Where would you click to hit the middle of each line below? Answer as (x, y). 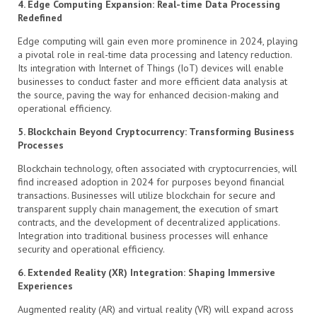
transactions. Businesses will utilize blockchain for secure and (146, 195)
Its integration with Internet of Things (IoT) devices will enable (151, 68)
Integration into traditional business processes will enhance (143, 235)
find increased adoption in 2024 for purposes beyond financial (151, 181)
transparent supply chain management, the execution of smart (148, 208)
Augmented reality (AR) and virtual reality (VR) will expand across (156, 309)
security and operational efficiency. (91, 249)
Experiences (45, 286)
